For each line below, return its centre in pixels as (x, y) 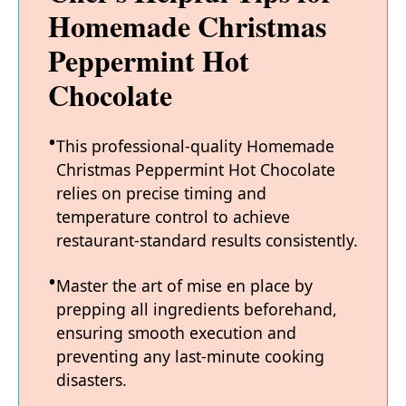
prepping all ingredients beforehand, (197, 309)
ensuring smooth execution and (176, 333)
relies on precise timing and (161, 193)
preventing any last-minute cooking (190, 357)
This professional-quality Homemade (195, 146)
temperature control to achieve (173, 217)
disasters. (92, 380)
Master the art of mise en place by (184, 286)
